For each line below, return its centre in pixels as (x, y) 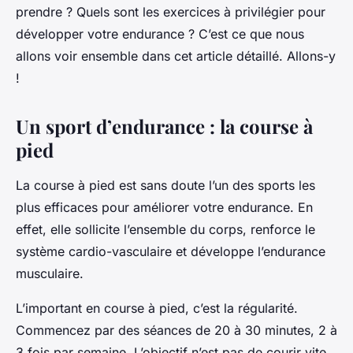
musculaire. (50, 273)
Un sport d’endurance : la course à (164, 126)
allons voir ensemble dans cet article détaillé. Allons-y (176, 56)
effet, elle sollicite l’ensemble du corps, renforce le (165, 229)
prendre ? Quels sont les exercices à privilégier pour (171, 11)
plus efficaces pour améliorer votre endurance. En (164, 207)
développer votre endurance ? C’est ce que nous (160, 33)
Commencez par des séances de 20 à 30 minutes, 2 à (176, 330)
